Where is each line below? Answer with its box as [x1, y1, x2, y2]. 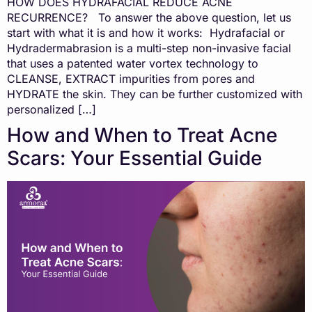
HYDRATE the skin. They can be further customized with [7, 86, 302, 101]
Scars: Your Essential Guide [7, 146, 262, 170]
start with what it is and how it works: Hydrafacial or [7, 25, 285, 40]
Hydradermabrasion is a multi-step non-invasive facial [7, 40, 291, 55]
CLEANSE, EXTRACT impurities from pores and [7, 71, 255, 86]
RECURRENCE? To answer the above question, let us [7, 10, 291, 24]
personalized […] [7, 102, 96, 116]
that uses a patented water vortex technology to [7, 56, 258, 70]
